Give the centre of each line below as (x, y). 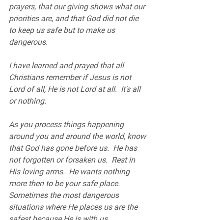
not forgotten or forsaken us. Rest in (73, 160)
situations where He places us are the (74, 207)
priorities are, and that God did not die (75, 18)
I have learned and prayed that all (67, 66)
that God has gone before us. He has (74, 148)
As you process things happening (67, 124)
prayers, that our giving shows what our (78, 7)
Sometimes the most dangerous (65, 195)
